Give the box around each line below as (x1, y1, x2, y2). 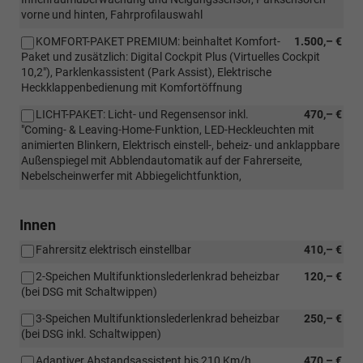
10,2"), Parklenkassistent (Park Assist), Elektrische (21, 65, 271, 79)
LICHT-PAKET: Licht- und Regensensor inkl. (36, 107, 249, 121)
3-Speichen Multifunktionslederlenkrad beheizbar (36, 311, 280, 325)
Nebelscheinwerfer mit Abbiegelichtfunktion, (21, 169, 241, 182)
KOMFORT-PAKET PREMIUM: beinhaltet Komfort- (36, 34, 280, 48)
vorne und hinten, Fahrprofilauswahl (21, 7, 203, 21)
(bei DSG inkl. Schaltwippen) (21, 327, 161, 340)
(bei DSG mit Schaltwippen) (21, 284, 157, 298)
